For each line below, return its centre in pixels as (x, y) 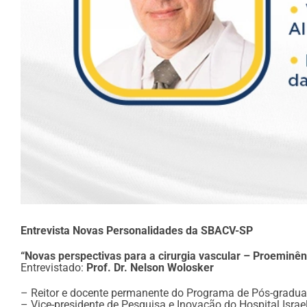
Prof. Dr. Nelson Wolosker (150, 268)
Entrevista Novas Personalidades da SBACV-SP (136, 231)
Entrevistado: (53, 268)
